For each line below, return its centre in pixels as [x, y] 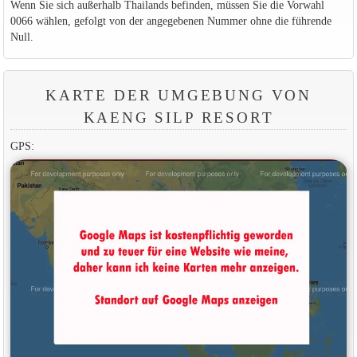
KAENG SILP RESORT [178, 117]
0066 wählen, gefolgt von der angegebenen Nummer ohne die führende [171, 20]
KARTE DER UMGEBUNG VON [178, 95]
